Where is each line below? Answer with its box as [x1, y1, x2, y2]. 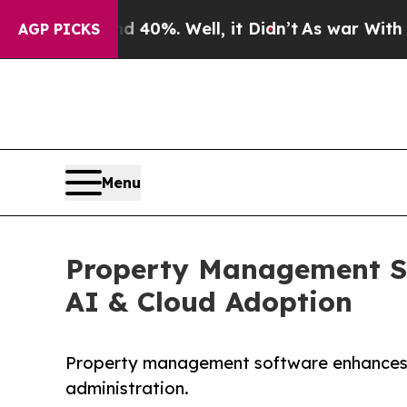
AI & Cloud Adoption [65, 283, 352, 319]
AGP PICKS [18, 20, 100, 38]
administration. [65, 377, 189, 399]
